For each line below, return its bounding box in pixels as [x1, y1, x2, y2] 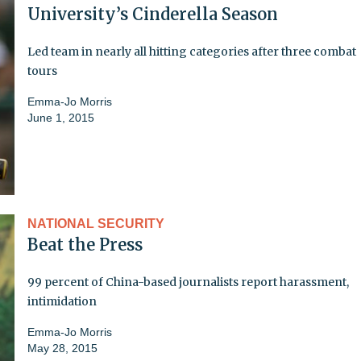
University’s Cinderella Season [27, 3, 278, 24]
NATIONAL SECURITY [27, 216, 164, 230]
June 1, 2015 [27, 110, 94, 124]
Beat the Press [27, 234, 143, 255]
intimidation [27, 293, 97, 309]
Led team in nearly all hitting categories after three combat [27, 44, 356, 59]
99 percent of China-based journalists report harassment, [27, 274, 349, 289]
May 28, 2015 [27, 341, 98, 355]
